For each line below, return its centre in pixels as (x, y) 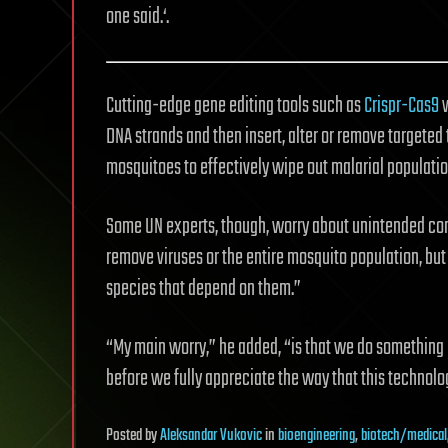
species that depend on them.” (203, 288)
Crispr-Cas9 (401, 105)
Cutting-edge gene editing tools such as (235, 105)
